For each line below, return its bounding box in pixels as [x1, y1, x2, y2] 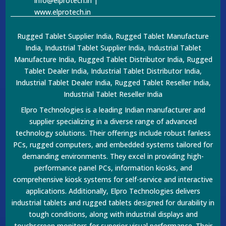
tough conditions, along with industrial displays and [28, 209, 198, 219]
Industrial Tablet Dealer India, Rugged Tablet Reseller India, [15, 77, 211, 87]
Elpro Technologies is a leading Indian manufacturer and [21, 104, 205, 115]
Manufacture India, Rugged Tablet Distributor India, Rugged [14, 54, 212, 64]
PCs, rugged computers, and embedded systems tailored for [13, 139, 213, 149]
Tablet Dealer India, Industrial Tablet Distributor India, [24, 66, 202, 76]
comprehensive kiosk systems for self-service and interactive [13, 174, 213, 184]
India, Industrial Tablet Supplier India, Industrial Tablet [25, 42, 201, 52]
